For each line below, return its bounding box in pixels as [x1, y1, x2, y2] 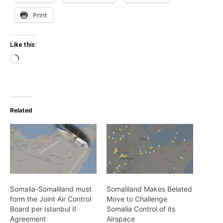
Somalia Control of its [107, 204, 175, 213]
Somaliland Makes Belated [107, 184, 192, 193]
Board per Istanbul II [10, 204, 76, 213]
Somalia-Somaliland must [10, 184, 92, 193]
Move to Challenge [107, 194, 167, 203]
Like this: [10, 41, 36, 49]
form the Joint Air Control [10, 194, 91, 203]
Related [10, 107, 32, 114]
